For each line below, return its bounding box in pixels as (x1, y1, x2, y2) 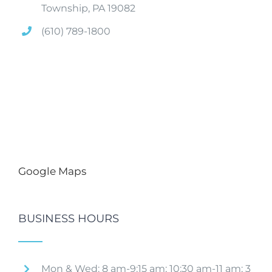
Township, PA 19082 (41, 2, 136, 14)
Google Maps (18, 165, 86, 178)
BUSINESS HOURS (18, 212, 119, 226)
